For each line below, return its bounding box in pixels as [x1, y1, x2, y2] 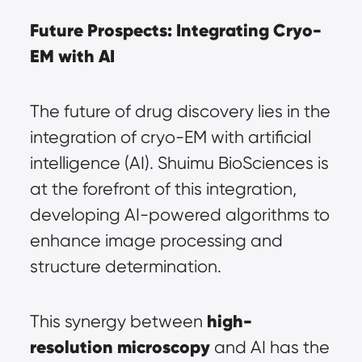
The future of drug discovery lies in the [29, 101, 330, 121]
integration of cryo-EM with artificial [29, 127, 311, 147]
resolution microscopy [29, 336, 210, 358]
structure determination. [29, 256, 221, 276]
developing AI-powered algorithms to [29, 204, 330, 225]
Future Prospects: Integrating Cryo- [29, 19, 322, 41]
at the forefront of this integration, [29, 179, 297, 199]
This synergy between [29, 311, 207, 331]
